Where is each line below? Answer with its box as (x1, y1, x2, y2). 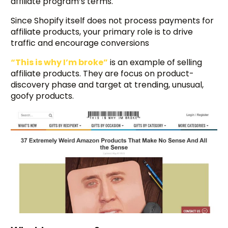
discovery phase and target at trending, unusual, (11, 79, 204, 91)
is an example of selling (108, 56, 203, 69)
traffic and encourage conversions (11, 37, 150, 49)
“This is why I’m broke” (11, 56, 108, 69)
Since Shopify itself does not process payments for (11, 15, 214, 27)
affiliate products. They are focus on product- (11, 68, 194, 80)
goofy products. (11, 90, 74, 102)
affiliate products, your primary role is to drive (11, 26, 193, 38)
